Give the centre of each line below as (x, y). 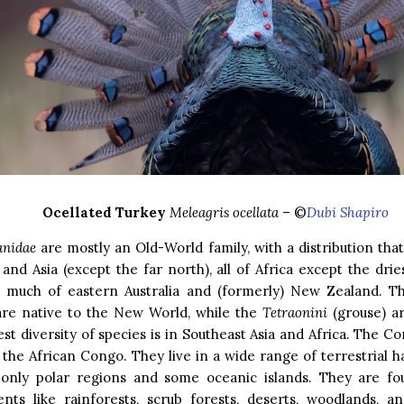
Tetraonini (298, 313)
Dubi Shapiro (348, 213)
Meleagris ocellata (224, 213)
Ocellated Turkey (104, 213)
